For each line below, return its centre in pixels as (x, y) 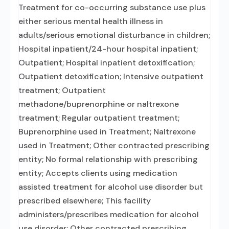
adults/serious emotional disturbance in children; (114, 35)
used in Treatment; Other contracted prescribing (114, 145)
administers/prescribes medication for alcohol (109, 214)
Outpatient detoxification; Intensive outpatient (111, 76)
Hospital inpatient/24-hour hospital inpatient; (108, 49)
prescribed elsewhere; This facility (85, 201)
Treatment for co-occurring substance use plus (112, 7)
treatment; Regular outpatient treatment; (99, 118)
